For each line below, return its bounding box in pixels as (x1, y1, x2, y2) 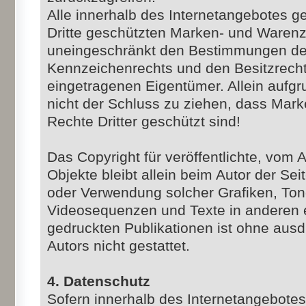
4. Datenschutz (47, 273, 150, 290)
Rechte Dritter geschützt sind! (47, 113, 240, 130)
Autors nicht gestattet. (47, 238, 190, 254)
